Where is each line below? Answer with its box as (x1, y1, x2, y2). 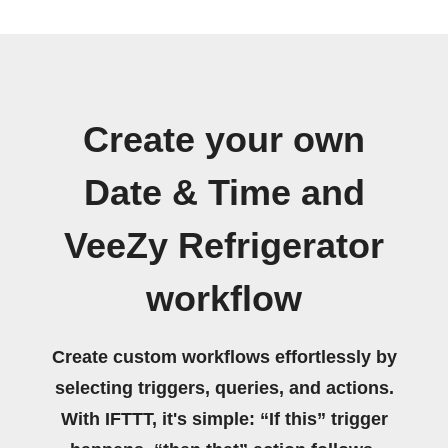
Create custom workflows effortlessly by (51, 346, 397, 367)
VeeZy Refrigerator (64, 225, 384, 266)
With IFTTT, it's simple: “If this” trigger (60, 408, 388, 429)
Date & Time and (83, 172, 365, 213)
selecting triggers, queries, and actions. (54, 377, 394, 398)
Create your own (83, 119, 365, 160)
